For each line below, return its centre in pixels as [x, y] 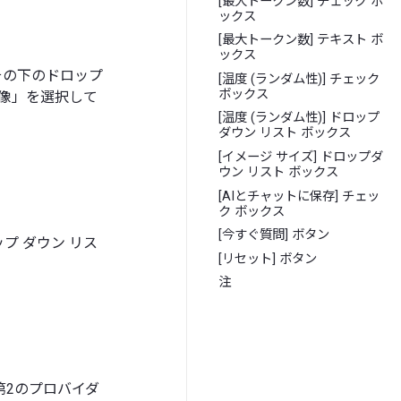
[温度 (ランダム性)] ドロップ [299, 118]
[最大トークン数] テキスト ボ [301, 40]
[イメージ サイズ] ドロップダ [301, 158]
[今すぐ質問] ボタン [274, 235]
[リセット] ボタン [268, 259]
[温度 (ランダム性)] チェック [299, 79]
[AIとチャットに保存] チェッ [299, 196]
